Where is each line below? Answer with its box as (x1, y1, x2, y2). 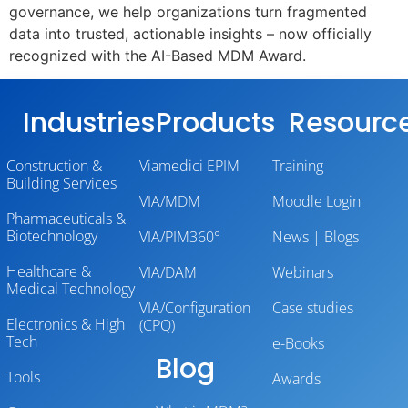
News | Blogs (272, 227, 359, 248)
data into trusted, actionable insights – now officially (9, 25, 372, 43)
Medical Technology (6, 279, 135, 300)
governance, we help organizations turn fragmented (9, 3, 367, 21)
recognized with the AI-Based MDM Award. (9, 46, 306, 65)
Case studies (272, 298, 353, 319)
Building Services (6, 173, 117, 194)
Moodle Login (272, 191, 361, 212)
